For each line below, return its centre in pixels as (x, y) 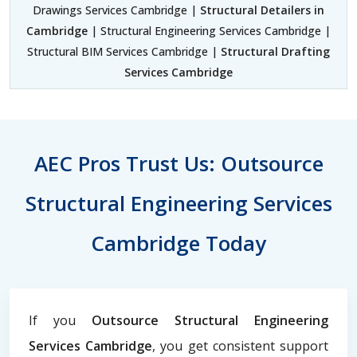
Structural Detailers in (262, 10)
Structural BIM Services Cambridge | (124, 51)
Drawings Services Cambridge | (116, 10)
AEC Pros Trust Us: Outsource (178, 163)
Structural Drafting (275, 51)
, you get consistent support (241, 345)
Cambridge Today (178, 243)
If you (60, 320)
